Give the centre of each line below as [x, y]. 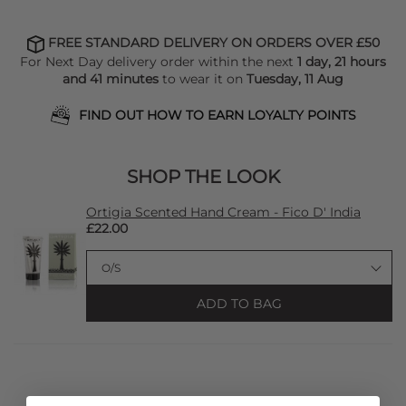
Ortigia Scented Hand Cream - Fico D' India [223, 212]
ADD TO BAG [239, 303]
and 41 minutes [111, 78]
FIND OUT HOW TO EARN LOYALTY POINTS [217, 115]
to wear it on [203, 78]
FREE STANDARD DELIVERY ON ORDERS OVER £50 [212, 43]
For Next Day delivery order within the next [159, 61]
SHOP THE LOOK [203, 176]
